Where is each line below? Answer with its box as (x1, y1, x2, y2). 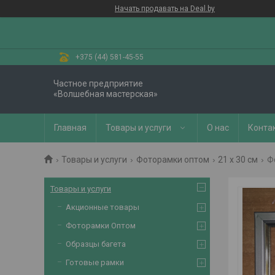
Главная (54, 123, 87, 133)
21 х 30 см (218, 155, 258, 165)
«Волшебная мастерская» (53, 89, 158, 99)
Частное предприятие (53, 79, 143, 88)
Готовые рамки (66, 258, 124, 267)
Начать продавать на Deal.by (115, 4, 215, 13)
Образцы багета (66, 239, 126, 249)
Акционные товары (66, 203, 139, 212)
